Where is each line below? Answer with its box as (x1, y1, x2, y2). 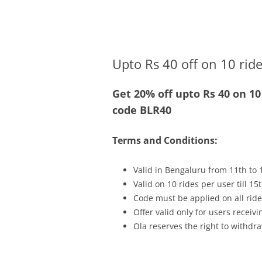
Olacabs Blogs (112, 18, 217, 39)
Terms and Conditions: (112, 134, 218, 147)
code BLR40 (112, 103, 171, 117)
